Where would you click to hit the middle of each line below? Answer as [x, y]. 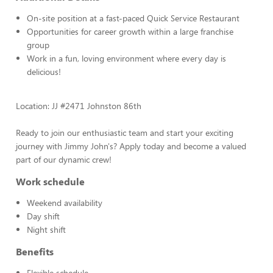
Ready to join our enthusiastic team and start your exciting [125, 133]
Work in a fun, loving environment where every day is [126, 58]
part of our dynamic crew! [64, 159]
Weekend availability [65, 203]
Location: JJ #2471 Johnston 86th [79, 106]
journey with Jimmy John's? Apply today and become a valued [131, 146]
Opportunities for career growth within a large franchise [130, 31]
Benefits [35, 251]
